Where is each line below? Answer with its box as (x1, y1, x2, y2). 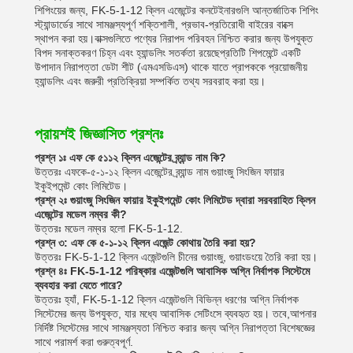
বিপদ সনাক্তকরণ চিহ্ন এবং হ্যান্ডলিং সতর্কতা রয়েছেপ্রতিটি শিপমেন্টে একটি (35, 46, 301, 59)
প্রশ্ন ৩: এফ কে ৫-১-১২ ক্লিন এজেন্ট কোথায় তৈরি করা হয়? (35, 236, 256, 249)
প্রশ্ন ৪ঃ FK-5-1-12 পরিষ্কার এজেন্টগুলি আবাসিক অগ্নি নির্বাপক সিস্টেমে (35, 265, 310, 277)
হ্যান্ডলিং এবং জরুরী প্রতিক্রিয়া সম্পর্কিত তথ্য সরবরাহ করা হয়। (35, 75, 266, 87)
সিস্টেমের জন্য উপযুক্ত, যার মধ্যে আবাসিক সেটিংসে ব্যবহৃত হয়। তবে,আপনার (35, 307, 317, 320)
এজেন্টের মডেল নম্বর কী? (35, 208, 127, 221)
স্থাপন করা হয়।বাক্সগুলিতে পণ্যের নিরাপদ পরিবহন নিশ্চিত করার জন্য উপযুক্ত (35, 32, 313, 45)
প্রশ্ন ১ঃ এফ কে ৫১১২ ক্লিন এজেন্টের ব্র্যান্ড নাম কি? (35, 151, 226, 164)
